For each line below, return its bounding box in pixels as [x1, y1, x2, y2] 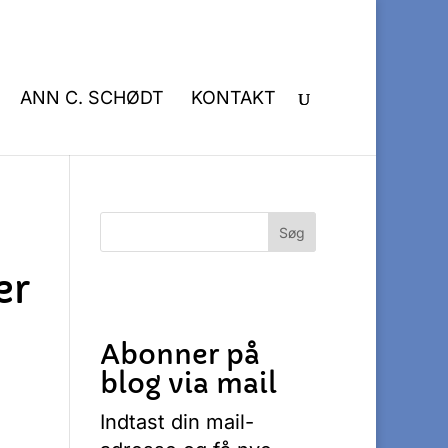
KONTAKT [191, 87, 276, 108]
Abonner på [100, 338, 261, 371]
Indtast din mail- [100, 410, 255, 434]
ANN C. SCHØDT [20, 87, 164, 108]
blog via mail [100, 367, 278, 400]
